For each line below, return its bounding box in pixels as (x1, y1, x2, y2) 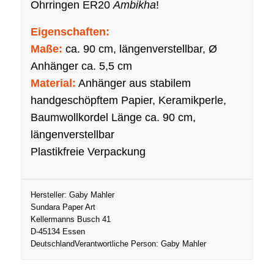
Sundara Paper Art (30, 202, 95, 212)
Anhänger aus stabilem (75, 76, 191, 89)
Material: (30, 76, 76, 89)
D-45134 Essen (30, 226, 85, 236)
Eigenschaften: (30, 25, 109, 38)
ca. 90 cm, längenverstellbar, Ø (62, 42, 217, 55)
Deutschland (30, 239, 75, 248)
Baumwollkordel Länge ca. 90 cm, (30, 111, 196, 124)
